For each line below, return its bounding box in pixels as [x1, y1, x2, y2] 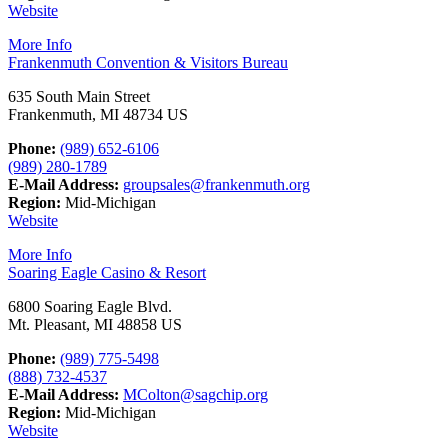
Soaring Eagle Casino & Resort [8, 263, 206, 281]
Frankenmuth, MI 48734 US [8, 105, 188, 123]
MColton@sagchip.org [123, 385, 268, 403]
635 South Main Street [8, 87, 150, 105]
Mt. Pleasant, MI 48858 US [8, 315, 182, 333]
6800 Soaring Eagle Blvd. [8, 297, 172, 315]
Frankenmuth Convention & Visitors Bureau [8, 53, 288, 71]
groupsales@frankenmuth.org [123, 175, 310, 193]
